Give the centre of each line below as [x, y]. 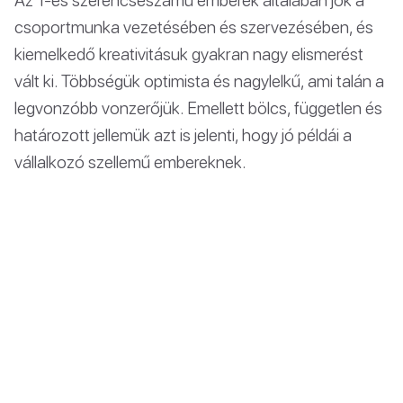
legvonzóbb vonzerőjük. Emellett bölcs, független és [198, 107]
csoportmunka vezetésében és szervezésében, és [194, 26]
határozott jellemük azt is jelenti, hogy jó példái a [183, 134]
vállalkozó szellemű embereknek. [130, 161]
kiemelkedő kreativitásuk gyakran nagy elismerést [189, 53]
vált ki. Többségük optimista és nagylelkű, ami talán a [199, 80]
